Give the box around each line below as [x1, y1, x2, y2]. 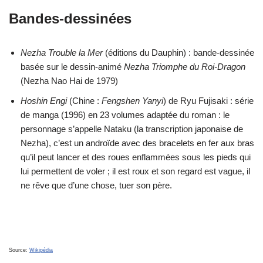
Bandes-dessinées [9, 11, 131, 26]
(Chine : [67, 96, 102, 106]
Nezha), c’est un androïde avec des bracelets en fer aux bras [21, 138, 254, 148]
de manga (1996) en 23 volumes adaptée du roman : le [21, 110, 230, 120]
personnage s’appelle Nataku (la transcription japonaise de [21, 124, 243, 134]
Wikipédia [29, 247, 53, 253]
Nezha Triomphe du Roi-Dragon [124, 62, 245, 72]
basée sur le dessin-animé [21, 62, 124, 72]
